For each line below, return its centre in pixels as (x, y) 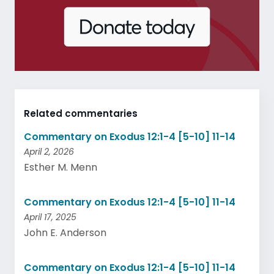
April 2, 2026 (49, 152)
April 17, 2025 (50, 217)
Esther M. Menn (61, 167)
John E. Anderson (65, 233)
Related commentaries (81, 113)
